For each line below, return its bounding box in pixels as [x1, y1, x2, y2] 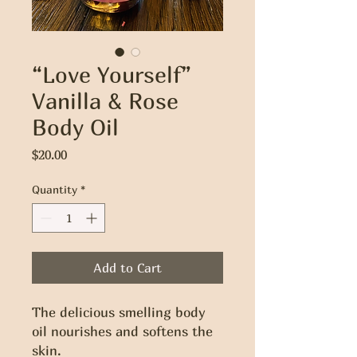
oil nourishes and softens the [32, 323, 213, 339]
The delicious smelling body [32, 304, 206, 320]
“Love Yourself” [32, 61, 191, 88]
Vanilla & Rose [32, 88, 178, 114]
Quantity [32, 182, 77, 196]
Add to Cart [93, 260, 162, 276]
